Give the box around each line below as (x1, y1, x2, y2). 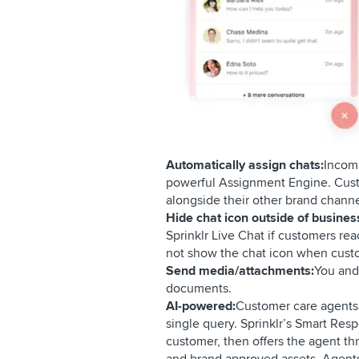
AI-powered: (166, 298, 236, 314)
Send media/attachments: (166, 263, 314, 279)
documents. (166, 280, 232, 296)
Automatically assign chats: (166, 157, 324, 173)
